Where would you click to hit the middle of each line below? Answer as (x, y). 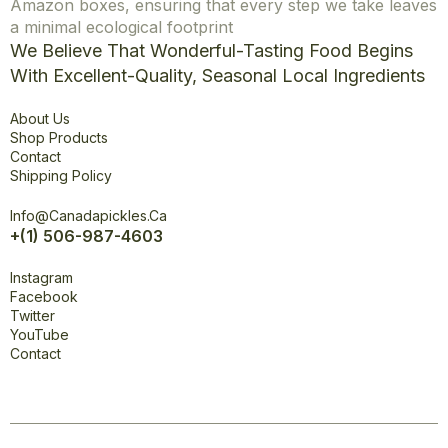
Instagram (41, 278)
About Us (40, 119)
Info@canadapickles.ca (88, 216)
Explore (41, 99)
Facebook (44, 297)
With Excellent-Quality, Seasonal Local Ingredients (217, 76)
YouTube (39, 335)
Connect (45, 258)
